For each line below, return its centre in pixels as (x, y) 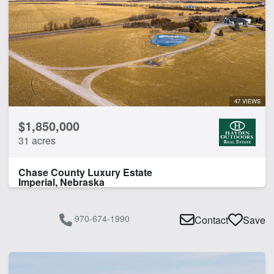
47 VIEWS (247, 101)
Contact (211, 220)
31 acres (37, 140)
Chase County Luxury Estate (85, 172)
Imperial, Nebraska (61, 182)
